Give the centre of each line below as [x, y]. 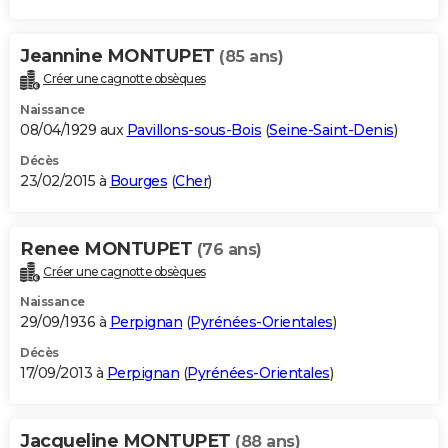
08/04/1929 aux [73, 129]
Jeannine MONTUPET [119, 55]
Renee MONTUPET [108, 248]
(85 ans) [251, 56]
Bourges [138, 180]
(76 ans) [229, 249]
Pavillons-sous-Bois [193, 129]
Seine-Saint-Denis [331, 129]
